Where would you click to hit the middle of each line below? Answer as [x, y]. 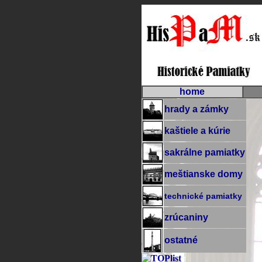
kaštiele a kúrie [197, 131]
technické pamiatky [203, 196]
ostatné [181, 240]
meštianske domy [203, 174]
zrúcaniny [186, 217]
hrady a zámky [196, 109]
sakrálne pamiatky [204, 152]
